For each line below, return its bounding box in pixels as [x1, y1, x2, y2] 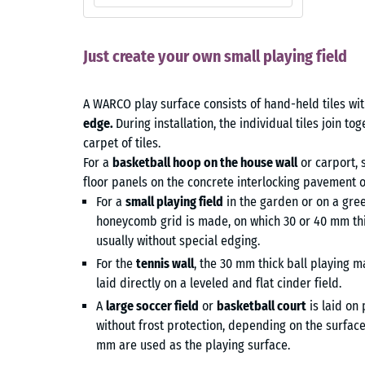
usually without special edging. [96, 232, 260, 248]
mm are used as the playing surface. [96, 336, 290, 353]
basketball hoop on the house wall [112, 154, 297, 170]
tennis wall [136, 255, 194, 271]
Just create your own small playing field [83, 46, 347, 66]
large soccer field [106, 297, 199, 314]
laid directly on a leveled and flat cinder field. [96, 275, 341, 291]
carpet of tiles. [83, 134, 161, 151]
